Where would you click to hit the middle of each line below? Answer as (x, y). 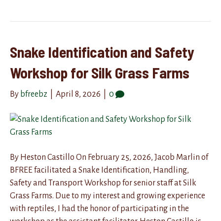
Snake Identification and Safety (102, 52)
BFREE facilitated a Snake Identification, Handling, (99, 170)
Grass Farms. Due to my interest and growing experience (108, 196)
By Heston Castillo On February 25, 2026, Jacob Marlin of (109, 157)
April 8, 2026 (78, 94)
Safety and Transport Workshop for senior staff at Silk (103, 183)
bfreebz (34, 94)
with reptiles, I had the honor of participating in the (99, 208)
